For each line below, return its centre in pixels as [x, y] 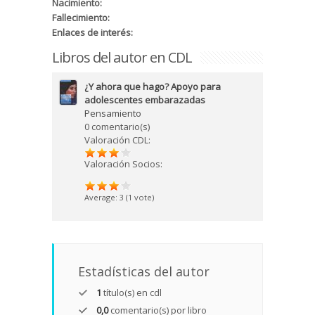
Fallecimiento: [82, 18]
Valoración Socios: [123, 164]
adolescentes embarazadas [145, 100]
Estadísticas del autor [144, 272]
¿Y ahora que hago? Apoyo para [153, 87]
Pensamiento [113, 114]
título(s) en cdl [131, 293]
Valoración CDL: [117, 140]
